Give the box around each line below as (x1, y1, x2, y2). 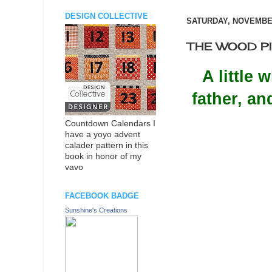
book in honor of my (65, 152, 141, 161)
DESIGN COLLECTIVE (65, 11, 148, 21)
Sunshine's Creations (65, 206, 127, 214)
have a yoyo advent (65, 130, 140, 140)
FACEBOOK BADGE (65, 191, 139, 201)
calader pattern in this (65, 141, 148, 151)
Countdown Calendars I (65, 119, 155, 129)
